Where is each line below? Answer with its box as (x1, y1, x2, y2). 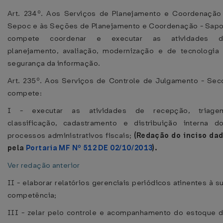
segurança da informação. (7, 58, 101, 68)
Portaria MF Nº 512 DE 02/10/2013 (25, 143, 153, 153)
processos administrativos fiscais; (7, 130, 134, 140)
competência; (7, 190, 57, 200)
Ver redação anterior (7, 160, 80, 170)
